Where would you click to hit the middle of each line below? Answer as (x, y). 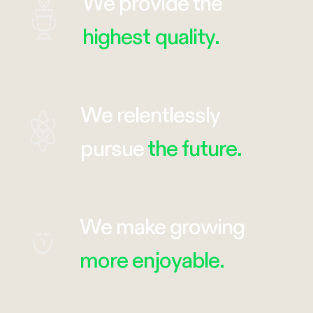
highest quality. (151, 36)
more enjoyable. (152, 260)
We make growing (162, 226)
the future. (195, 148)
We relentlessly (150, 115)
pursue (114, 148)
